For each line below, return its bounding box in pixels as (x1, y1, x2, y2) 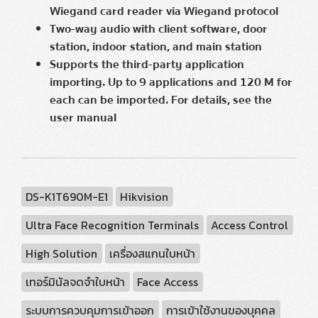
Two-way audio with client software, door (50, 19, 268, 38)
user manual (50, 108, 116, 127)
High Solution (26, 245, 98, 262)
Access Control (211, 216, 289, 234)
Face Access (137, 273, 199, 290)
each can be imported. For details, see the (50, 90, 272, 109)
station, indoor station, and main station (50, 37, 262, 56)
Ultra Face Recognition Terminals (26, 216, 199, 234)
